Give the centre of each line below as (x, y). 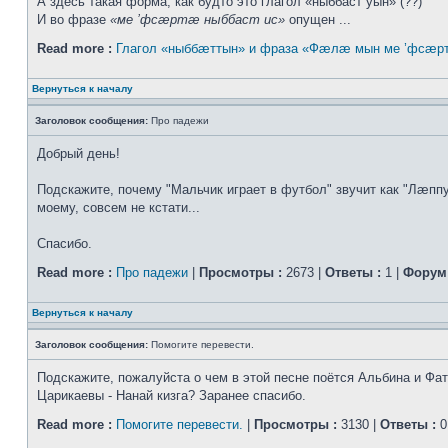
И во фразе (73, 19)
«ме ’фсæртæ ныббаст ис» (197, 19)
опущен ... (318, 19)
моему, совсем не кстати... (118, 207)
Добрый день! (78, 153)
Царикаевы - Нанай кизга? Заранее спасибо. (171, 395)
